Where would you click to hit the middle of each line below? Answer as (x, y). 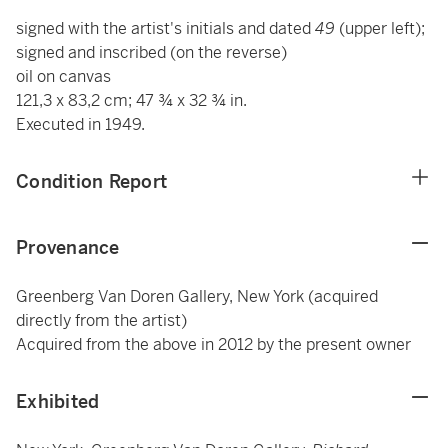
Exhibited (58, 401)
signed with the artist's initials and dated (165, 28)
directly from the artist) (101, 320)
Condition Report (91, 181)
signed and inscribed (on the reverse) (151, 52)
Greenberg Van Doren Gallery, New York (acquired (197, 296)
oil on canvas (63, 76)
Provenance (68, 247)
